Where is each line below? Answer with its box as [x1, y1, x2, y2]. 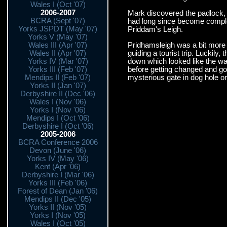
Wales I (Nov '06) [29, 98, 86, 106]
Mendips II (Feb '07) [25, 73, 91, 82]
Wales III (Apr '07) [28, 41, 87, 49]
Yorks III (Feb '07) [28, 65, 87, 73]
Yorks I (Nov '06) [30, 106, 86, 114]
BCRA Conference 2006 [18, 138, 98, 146]
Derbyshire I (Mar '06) [21, 171, 94, 179]
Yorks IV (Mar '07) [27, 57, 88, 65]
